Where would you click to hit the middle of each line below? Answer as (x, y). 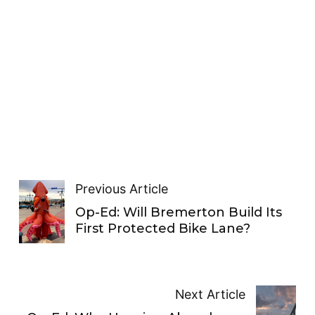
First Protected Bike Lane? (162, 229)
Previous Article (121, 189)
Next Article (211, 295)
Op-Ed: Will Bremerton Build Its (178, 213)
